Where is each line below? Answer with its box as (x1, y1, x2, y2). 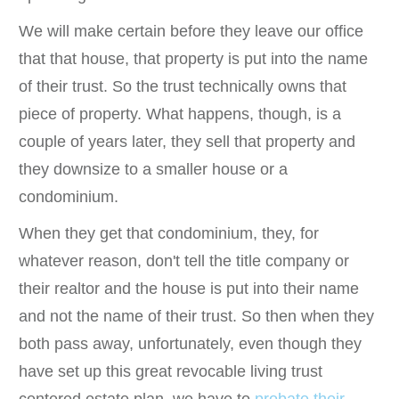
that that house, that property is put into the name (19, 49, 368, 68)
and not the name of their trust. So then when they (19, 306, 374, 325)
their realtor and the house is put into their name (19, 279, 359, 297)
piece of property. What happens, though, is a (19, 104, 341, 123)
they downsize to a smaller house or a (19, 159, 288, 178)
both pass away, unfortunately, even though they (19, 334, 362, 353)
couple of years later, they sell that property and (19, 132, 355, 151)
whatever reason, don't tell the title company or (19, 251, 349, 270)
